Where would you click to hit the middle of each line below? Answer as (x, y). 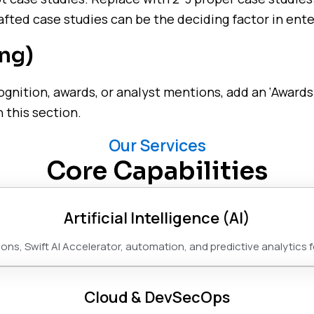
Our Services (157, 145)
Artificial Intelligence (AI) (157, 218)
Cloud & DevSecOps (157, 297)
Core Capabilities (157, 171)
